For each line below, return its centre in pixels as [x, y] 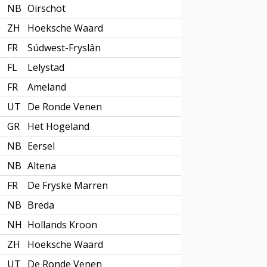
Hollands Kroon [62, 225]
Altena [42, 166]
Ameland [47, 87]
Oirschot [46, 8]
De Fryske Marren [68, 185]
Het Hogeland [58, 126]
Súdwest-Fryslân [64, 48]
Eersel [41, 146]
